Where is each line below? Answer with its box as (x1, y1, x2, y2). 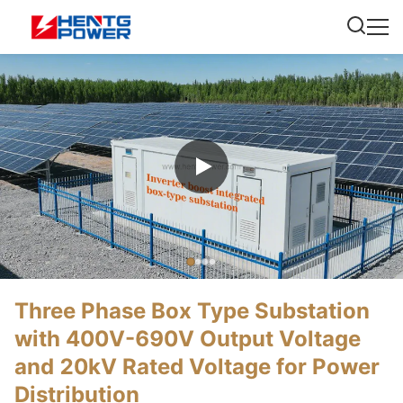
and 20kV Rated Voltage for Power (14, 354, 380, 380)
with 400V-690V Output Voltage (14, 326, 361, 352)
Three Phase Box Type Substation (14, 298, 370, 324)
